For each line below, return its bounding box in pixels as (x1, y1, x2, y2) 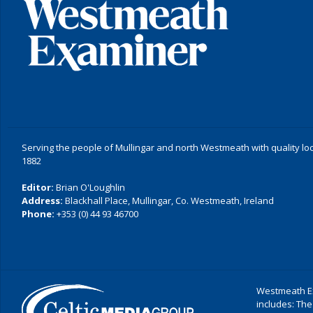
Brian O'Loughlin (54, 181, 125, 194)
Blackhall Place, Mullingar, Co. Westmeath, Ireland (63, 194, 274, 207)
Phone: (22, 208, 54, 220)
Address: (22, 194, 63, 207)
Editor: (22, 181, 54, 194)
